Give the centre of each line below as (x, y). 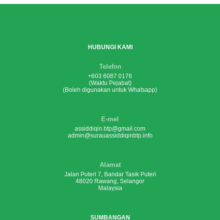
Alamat (110, 165)
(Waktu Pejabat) (110, 83)
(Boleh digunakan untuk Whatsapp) (110, 90)
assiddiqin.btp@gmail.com (110, 128)
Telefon (110, 66)
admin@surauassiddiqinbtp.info (110, 135)
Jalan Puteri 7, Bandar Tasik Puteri (110, 174)
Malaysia (110, 188)
